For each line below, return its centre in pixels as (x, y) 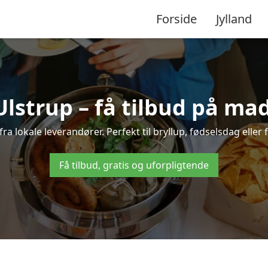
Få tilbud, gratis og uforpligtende (134, 165)
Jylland (234, 19)
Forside (176, 19)
